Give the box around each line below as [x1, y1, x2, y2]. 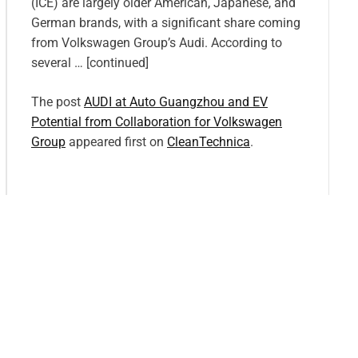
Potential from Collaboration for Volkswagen [31, 113, 282, 129]
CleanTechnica [167, 133, 250, 149]
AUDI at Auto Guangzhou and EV [84, 93, 268, 109]
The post [31, 93, 84, 109]
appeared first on [66, 133, 167, 149]
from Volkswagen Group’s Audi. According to [31, 34, 282, 50]
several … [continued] [31, 54, 149, 70]
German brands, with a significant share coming [31, 14, 300, 30]
